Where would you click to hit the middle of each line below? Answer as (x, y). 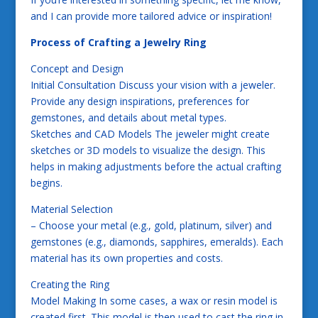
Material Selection (71, 209)
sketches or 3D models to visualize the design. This (148, 150)
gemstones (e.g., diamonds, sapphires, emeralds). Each (157, 241)
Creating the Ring (70, 284)
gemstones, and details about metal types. (128, 117)
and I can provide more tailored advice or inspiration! (151, 16)
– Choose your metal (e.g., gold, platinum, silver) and (151, 225)
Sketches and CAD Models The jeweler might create (150, 133)
